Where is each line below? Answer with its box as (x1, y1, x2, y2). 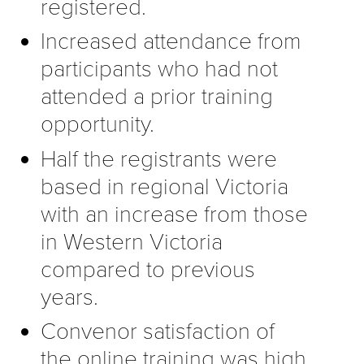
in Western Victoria (41, 227, 223, 256)
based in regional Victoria (41, 172, 288, 201)
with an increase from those (41, 200, 308, 228)
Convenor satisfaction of (41, 317, 275, 345)
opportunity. (41, 110, 154, 139)
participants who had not (41, 55, 278, 84)
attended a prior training (41, 83, 273, 111)
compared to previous (41, 255, 255, 284)
